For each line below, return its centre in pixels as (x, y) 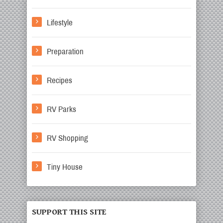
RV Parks (61, 109)
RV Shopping (67, 138)
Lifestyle (60, 23)
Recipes (59, 80)
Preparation (65, 52)
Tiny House (65, 167)
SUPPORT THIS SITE (69, 212)
